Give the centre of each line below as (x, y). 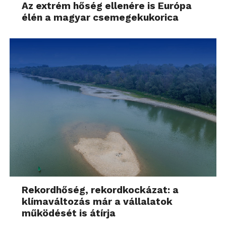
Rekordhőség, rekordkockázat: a (100, 190)
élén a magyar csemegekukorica (100, 17)
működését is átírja (69, 213)
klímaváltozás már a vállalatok (97, 201)
